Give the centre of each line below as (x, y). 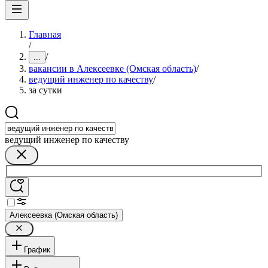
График (37, 249)
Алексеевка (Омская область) (64, 215)
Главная (45, 34)
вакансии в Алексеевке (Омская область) (112, 68)
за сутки (45, 90)
